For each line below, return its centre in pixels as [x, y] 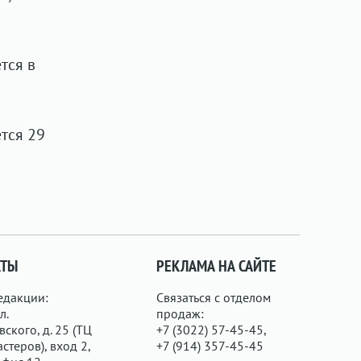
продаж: [180, 313]
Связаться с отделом [214, 297]
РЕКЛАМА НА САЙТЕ [217, 266]
